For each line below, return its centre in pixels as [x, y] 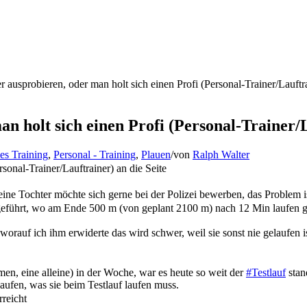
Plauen [156, 154]
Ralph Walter [221, 154]
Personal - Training [95, 154]
